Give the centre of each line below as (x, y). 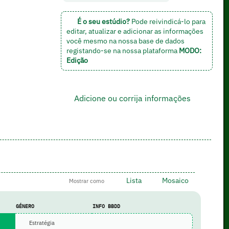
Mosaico (174, 181)
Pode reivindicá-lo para (167, 21)
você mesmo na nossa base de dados (125, 41)
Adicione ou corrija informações (132, 98)
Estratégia (41, 223)
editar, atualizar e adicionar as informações (135, 31)
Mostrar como (86, 181)
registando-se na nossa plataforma (122, 51)
